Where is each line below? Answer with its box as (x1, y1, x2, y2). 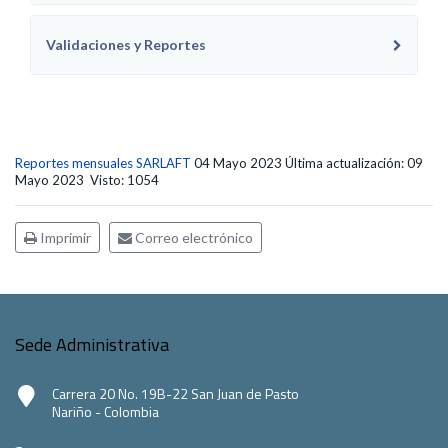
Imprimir (37, 229, 91, 246)
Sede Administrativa (15, 331, 169, 358)
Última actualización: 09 (285, 155, 423, 171)
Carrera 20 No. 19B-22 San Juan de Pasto (52, 383, 299, 404)
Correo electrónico (132, 229, 253, 246)
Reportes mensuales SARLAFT (15, 155, 191, 171)
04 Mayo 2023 (194, 155, 285, 171)
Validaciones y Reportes (46, 36, 206, 53)
